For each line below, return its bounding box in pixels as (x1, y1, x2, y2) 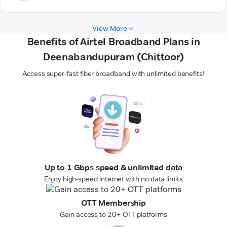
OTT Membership (81, 198, 146, 208)
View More (92, 24, 127, 33)
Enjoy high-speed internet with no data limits (44, 174, 183, 184)
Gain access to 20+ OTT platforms (60, 210, 167, 219)
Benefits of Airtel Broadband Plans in (27, 35, 200, 48)
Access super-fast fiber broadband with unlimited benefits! (22, 69, 205, 79)
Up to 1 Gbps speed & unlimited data (44, 163, 183, 173)
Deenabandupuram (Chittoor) (43, 51, 184, 63)
